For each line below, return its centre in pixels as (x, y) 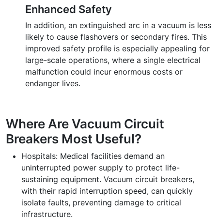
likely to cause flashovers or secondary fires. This (116, 37)
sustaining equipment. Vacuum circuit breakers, (108, 179)
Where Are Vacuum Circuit (85, 124)
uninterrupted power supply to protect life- (101, 168)
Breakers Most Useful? (74, 139)
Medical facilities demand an (111, 156)
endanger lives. (53, 83)
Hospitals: (39, 156)
